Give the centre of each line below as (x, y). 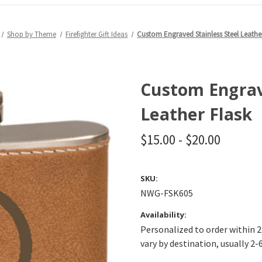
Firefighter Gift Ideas (97, 34)
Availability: (163, 215)
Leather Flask (196, 114)
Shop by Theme (31, 34)
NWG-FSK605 (167, 193)
